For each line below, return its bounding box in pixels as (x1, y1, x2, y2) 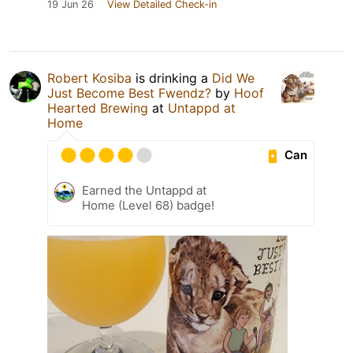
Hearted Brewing (47, 99, 148, 116)
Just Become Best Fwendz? (47, 84, 211, 101)
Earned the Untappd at (82, 182, 206, 198)
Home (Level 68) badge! (82, 197, 214, 213)
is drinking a (132, 69, 212, 86)
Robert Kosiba (47, 69, 132, 86)
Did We (212, 69, 255, 86)
